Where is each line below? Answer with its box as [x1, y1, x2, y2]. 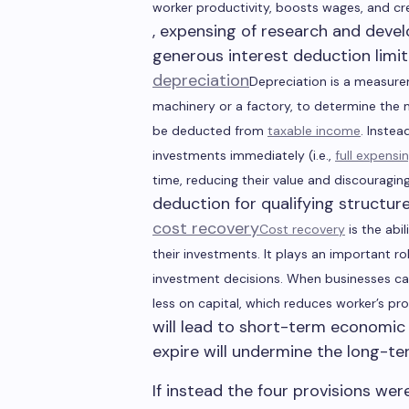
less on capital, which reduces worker [152, 295, 376, 311]
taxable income [267, 122, 361, 139]
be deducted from [152, 122, 267, 139]
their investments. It [152, 246, 276, 262]
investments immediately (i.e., [152, 147, 335, 163]
